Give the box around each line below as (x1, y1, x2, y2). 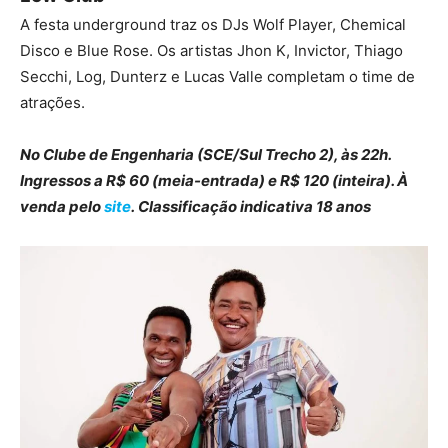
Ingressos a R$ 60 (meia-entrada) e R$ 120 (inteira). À (20, 171, 408, 190)
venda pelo (20, 197, 104, 216)
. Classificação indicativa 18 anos (131, 197, 371, 216)
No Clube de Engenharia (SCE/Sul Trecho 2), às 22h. (20, 145, 391, 164)
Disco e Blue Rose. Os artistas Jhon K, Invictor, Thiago (20, 41, 403, 60)
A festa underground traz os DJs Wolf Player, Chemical (20, 15, 406, 34)
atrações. (20, 93, 85, 112)
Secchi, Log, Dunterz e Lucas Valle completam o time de (20, 67, 415, 86)
